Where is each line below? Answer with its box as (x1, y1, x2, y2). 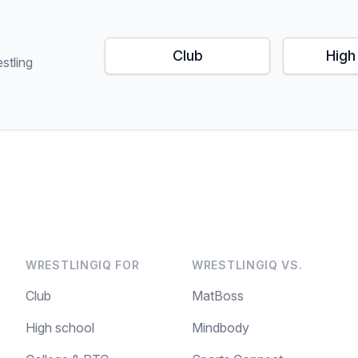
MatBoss (192, 288, 244, 304)
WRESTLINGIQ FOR (26, 258, 140, 272)
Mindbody (192, 320, 249, 336)
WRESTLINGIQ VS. (192, 258, 303, 272)
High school (26, 320, 94, 336)
